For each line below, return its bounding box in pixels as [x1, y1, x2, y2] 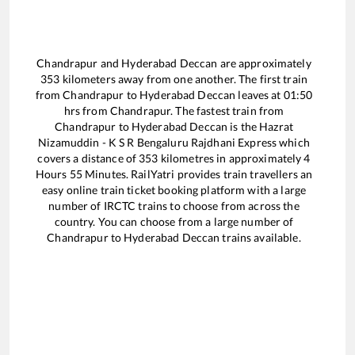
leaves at [235, 88, 284, 102]
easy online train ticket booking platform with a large [41, 183, 307, 197]
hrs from [63, 104, 110, 118]
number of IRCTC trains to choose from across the [48, 199, 300, 213]
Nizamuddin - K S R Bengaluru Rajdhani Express [38, 136, 277, 150]
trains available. [219, 231, 301, 245]
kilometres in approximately [158, 151, 304, 166]
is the [227, 120, 260, 134]
